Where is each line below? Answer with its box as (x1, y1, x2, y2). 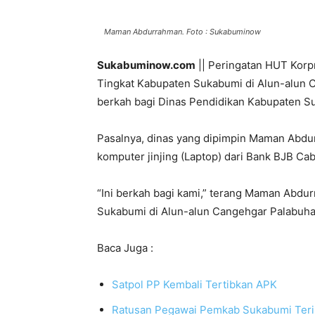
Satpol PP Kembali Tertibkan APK (112, 278, 277, 292)
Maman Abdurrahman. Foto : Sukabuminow (104, 27, 261, 37)
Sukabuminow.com (97, 58, 195, 72)
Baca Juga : (97, 241, 153, 255)
